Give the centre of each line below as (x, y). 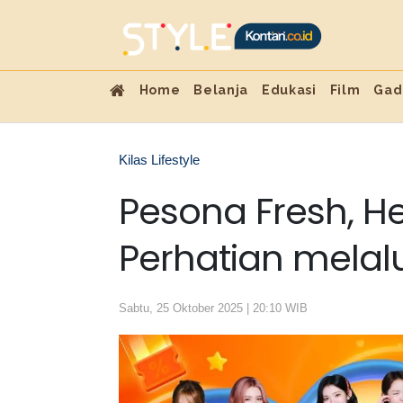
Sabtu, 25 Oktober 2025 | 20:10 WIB (213, 308)
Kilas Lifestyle (159, 160)
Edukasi (289, 90)
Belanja (221, 90)
